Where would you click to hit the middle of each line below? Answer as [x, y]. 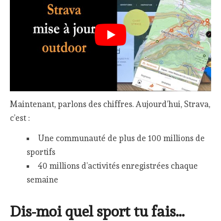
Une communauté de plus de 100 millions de [121, 138]
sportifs [41, 152]
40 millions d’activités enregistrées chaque [118, 166]
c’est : [20, 118]
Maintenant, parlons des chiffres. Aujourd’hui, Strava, [110, 104]
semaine [42, 179]
